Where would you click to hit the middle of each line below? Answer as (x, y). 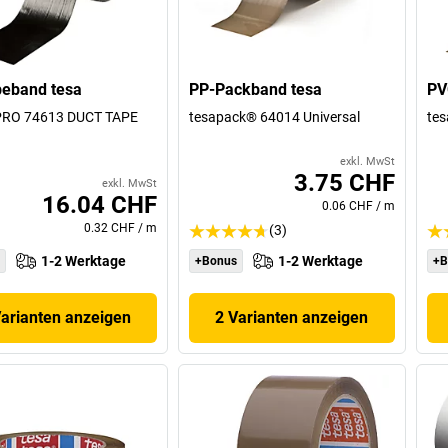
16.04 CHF (100, 205)
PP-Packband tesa (256, 90)
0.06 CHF (347, 206)
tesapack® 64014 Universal (275, 117)
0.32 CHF (110, 228)
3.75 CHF (344, 183)
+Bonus (216, 261)
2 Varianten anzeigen (292, 318)
